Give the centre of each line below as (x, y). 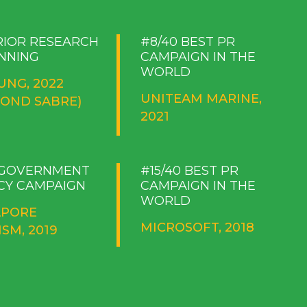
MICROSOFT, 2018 (198, 227)
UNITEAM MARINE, (201, 98)
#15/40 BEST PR (190, 170)
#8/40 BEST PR (188, 41)
